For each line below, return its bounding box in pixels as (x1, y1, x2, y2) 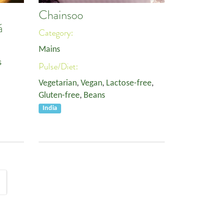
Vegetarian (39, 79, 77, 88)
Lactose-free (106, 79, 152, 88)
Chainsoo (39, 7, 83, 23)
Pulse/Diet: (39, 61, 80, 72)
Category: (39, 27, 75, 39)
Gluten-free (39, 91, 80, 100)
